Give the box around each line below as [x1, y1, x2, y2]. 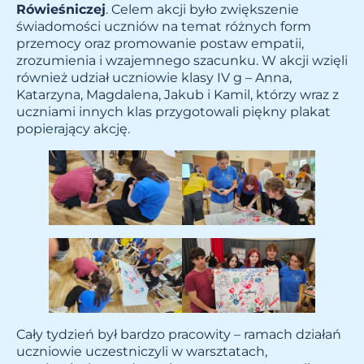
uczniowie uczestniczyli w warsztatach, [16, 344, 267, 360]
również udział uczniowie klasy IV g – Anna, [16, 69, 292, 85]
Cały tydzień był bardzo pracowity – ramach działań [16, 327, 341, 343]
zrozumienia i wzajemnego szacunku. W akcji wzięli [16, 52, 348, 68]
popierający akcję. [16, 120, 130, 136]
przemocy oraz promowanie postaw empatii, [16, 35, 304, 51]
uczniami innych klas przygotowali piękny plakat [16, 103, 331, 119]
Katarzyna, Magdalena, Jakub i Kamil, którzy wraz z [16, 86, 339, 102]
